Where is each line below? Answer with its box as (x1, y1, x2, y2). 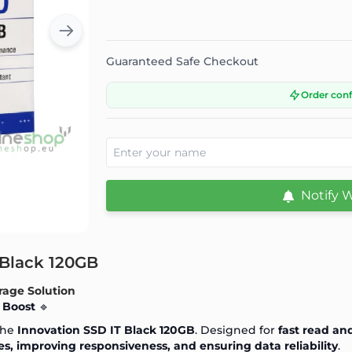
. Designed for (195, 322, 278, 337)
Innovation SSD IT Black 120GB (17, 322, 195, 337)
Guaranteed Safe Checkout (105, 53, 258, 68)
